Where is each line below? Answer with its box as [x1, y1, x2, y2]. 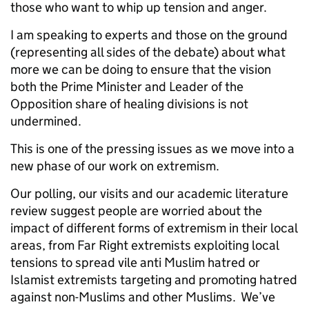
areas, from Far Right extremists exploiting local [10, 237, 279, 254]
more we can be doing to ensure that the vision [10, 61, 271, 78]
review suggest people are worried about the [10, 203, 262, 219]
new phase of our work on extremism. [10, 158, 219, 175]
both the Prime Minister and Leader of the [10, 79, 243, 95]
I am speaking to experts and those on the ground [10, 27, 288, 43]
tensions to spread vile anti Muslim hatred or [10, 255, 260, 271]
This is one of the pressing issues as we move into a [10, 141, 295, 157]
